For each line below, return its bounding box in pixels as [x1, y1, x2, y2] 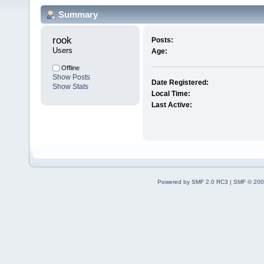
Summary [58, 9, 98, 19]
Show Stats [52, 82, 88, 91]
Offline [60, 64, 80, 72]
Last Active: [151, 101, 192, 110]
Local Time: [151, 90, 190, 98]
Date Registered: [151, 78, 209, 87]
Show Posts [52, 73, 90, 82]
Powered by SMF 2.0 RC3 [157, 179, 228, 186]
